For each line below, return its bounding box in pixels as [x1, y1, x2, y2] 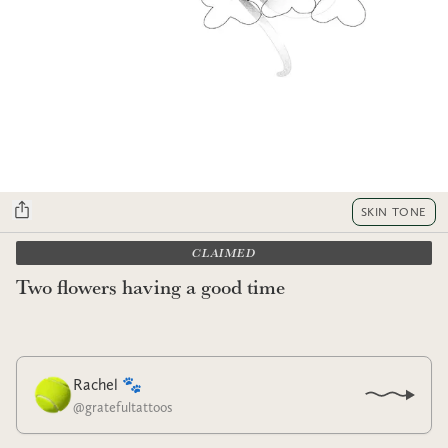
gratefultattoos [85, 398, 173, 415]
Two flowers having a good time [16, 272, 285, 300]
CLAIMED [192, 244, 256, 261]
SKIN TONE [360, 204, 427, 219]
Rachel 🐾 [73, 374, 142, 394]
